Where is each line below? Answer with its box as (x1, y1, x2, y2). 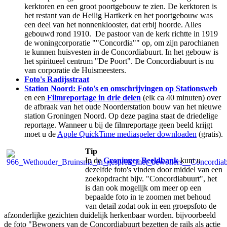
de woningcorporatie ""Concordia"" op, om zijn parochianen (24, 38, 219, 47)
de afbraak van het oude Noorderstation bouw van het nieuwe (24, 102, 221, 111)
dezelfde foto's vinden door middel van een (85, 165, 222, 174)
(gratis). (197, 129, 223, 138)
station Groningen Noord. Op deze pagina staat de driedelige (24, 111, 218, 120)
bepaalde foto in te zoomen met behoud (85, 192, 211, 201)
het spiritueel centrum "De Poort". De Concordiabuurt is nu (24, 56, 214, 65)
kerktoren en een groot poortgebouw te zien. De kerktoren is (24, 2, 217, 11)
